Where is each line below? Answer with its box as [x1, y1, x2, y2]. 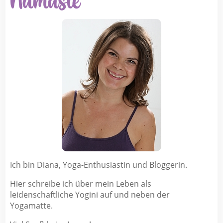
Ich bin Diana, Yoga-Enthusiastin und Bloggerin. [9, 159, 187, 170]
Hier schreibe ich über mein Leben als [9, 178, 151, 189]
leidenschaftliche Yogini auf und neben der [9, 189, 170, 200]
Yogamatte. [9, 200, 53, 211]
